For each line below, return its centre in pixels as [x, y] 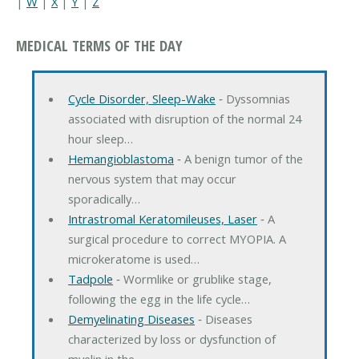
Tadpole [90, 278]
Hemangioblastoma [121, 158]
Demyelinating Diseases [131, 319]
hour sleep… [100, 138]
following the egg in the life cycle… [159, 298]
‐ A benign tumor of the [238, 158]
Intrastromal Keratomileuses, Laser [162, 218]
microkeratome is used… [133, 258]
